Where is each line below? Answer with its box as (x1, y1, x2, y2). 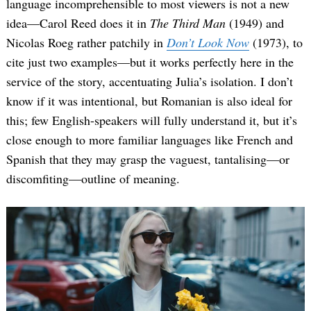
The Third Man (150, 15, 229, 32)
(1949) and (229, 15, 284, 32)
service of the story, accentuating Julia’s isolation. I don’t (6, 73, 293, 90)
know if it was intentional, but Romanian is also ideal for (6, 92, 292, 110)
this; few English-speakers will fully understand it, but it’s (6, 112, 297, 129)
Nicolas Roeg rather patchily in (6, 34, 167, 51)
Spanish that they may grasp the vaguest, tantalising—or (6, 151, 289, 168)
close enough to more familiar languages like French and (6, 131, 293, 149)
